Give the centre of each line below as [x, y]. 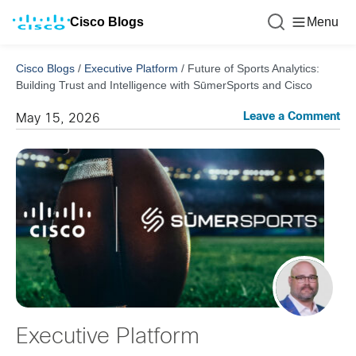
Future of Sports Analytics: [253, 68]
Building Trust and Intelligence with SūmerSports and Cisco [164, 85]
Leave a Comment [292, 117]
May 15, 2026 [58, 119]
